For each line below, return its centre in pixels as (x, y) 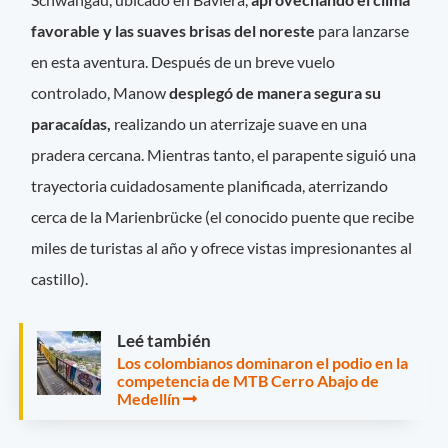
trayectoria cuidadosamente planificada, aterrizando (210, 186)
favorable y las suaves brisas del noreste (175, 31)
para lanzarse (364, 31)
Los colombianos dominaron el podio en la (262, 363)
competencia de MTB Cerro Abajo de (248, 381)
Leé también (164, 341)
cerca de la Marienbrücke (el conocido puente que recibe (223, 217)
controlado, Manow (99, 93)
